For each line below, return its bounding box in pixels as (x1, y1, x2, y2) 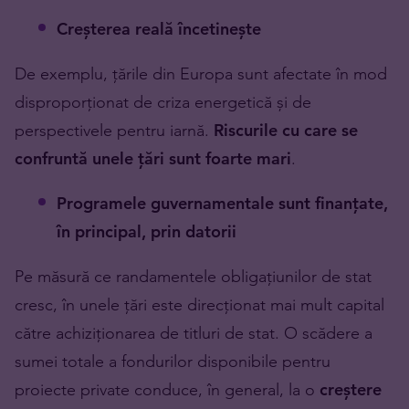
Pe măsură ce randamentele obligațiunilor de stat (15, 266, 372, 288)
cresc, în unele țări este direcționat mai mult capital (15, 294, 384, 316)
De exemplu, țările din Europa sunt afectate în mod (15, 63, 387, 85)
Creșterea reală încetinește (57, 18, 261, 40)
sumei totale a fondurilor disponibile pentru (15, 351, 330, 372)
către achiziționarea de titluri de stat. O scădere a (15, 322, 372, 344)
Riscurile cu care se (214, 120, 358, 142)
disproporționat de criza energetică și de (15, 91, 311, 113)
